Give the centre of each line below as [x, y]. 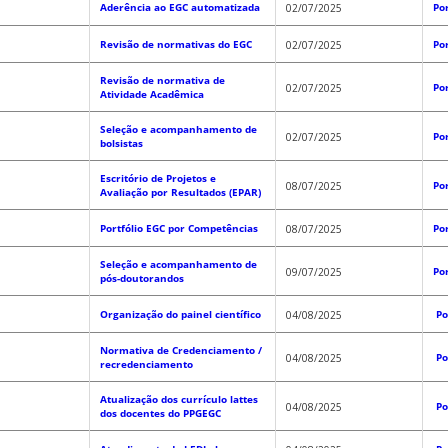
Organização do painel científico [180, 314]
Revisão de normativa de [162, 80]
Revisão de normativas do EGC [176, 44]
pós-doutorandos [142, 278]
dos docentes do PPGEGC [160, 413]
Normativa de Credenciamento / [181, 350]
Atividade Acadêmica [152, 94]
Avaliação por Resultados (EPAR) [180, 192]
